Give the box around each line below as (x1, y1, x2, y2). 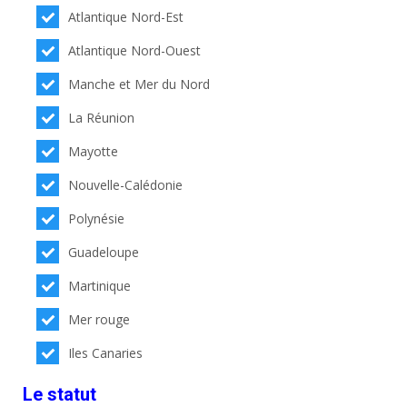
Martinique (68, 276, 132, 294)
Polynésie (68, 209, 125, 227)
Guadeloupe (68, 243, 140, 261)
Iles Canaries (68, 343, 144, 362)
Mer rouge (68, 310, 131, 328)
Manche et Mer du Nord (68, 74, 211, 93)
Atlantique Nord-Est (68, 7, 184, 25)
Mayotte (68, 142, 119, 160)
